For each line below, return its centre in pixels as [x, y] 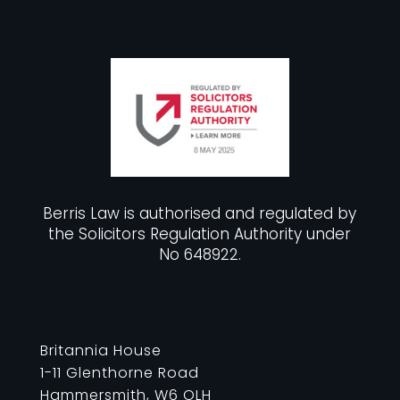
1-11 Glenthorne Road [119, 373]
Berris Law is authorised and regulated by [200, 214]
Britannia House [100, 351]
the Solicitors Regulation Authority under [200, 234]
